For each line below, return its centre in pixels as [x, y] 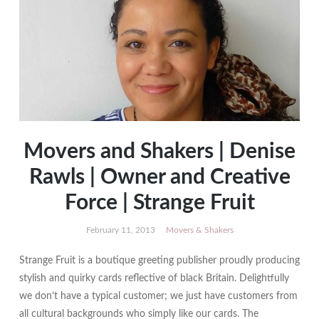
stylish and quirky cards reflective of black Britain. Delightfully [154, 278]
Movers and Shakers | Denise [159, 152]
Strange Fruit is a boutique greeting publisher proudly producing [159, 261]
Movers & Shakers [199, 230]
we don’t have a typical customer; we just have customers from [158, 296]
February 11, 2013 [120, 230]
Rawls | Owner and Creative [159, 177]
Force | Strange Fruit [159, 203]
